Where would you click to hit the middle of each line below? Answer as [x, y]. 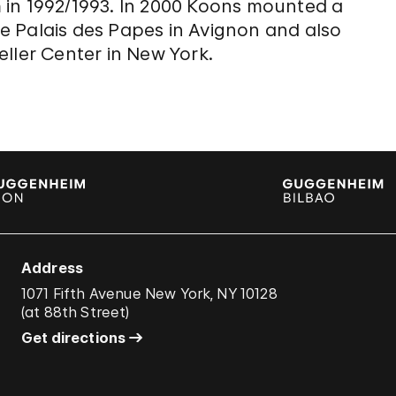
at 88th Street [76, 312]
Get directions [74, 338]
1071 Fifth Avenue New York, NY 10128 [149, 294]
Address [53, 268]
